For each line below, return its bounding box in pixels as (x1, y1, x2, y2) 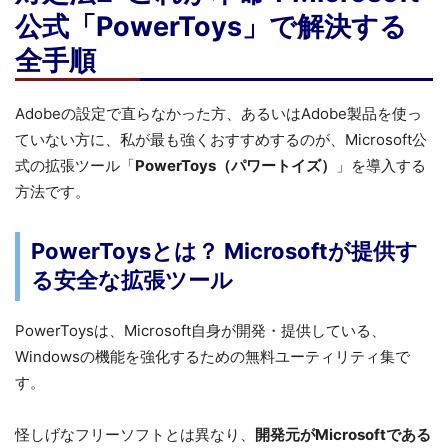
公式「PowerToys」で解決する (15, 9, 407, 43)
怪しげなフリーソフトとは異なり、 (15, 424, 255, 444)
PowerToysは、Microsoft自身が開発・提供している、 (15, 320, 386, 340)
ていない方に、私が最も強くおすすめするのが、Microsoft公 (15, 129, 427, 149)
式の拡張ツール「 (15, 155, 135, 175)
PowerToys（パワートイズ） (135, 155, 336, 175)
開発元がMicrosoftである (255, 424, 431, 444)
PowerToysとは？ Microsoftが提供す (31, 238, 418, 265)
